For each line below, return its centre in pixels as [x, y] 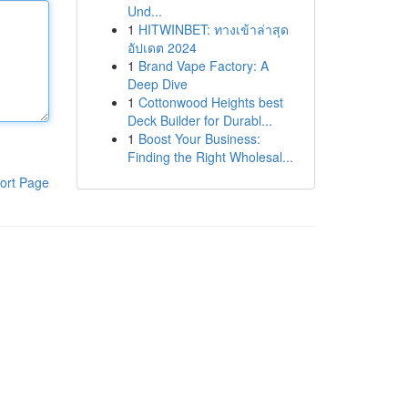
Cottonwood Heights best [210, 102]
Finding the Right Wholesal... [210, 157]
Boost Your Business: [199, 138]
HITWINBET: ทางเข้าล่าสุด [213, 29]
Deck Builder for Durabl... [199, 120]
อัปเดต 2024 [162, 47]
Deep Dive [157, 84]
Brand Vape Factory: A [203, 66]
